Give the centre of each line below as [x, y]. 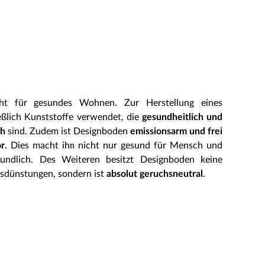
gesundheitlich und [182, 117]
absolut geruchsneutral [155, 174]
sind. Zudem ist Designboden [68, 131]
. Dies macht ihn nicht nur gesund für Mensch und [113, 146]
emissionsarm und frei [176, 131]
